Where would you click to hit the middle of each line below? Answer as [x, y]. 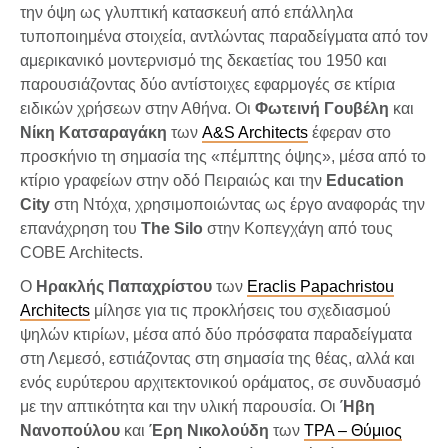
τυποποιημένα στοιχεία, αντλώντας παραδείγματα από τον [224, 36]
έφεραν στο [349, 132]
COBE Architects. [81, 252]
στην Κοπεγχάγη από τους [298, 228]
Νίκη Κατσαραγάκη [93, 132]
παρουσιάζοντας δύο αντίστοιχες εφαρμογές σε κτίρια [207, 84]
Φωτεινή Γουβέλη [322, 108]
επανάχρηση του [80, 228]
